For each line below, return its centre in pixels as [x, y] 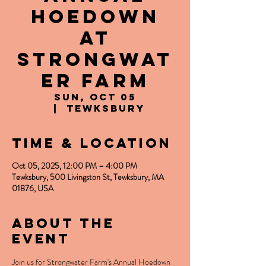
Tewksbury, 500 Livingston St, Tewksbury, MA [88, 177]
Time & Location [92, 143]
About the [63, 223]
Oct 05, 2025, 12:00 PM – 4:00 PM [75, 166]
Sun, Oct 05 [95, 97]
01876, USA [33, 188]
